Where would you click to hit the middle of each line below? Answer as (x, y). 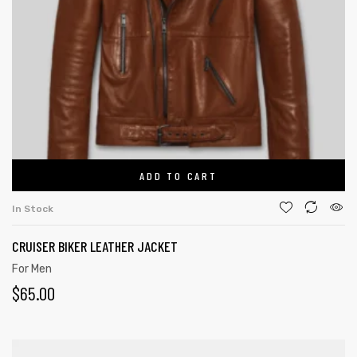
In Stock (33, 209)
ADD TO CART (178, 175)
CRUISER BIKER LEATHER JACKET (95, 246)
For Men (32, 269)
